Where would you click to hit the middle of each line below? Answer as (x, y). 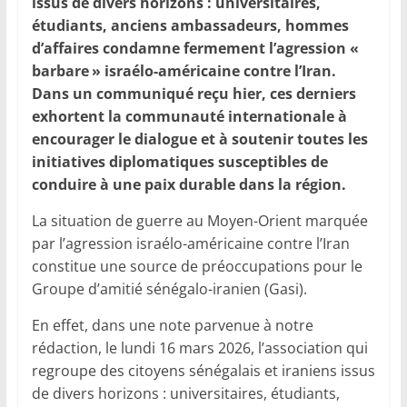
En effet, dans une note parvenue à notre (172, 326)
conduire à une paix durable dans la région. (190, 185)
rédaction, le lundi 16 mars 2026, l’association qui (199, 348)
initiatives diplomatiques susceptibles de (179, 162)
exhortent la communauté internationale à (189, 117)
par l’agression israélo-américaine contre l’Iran (190, 244)
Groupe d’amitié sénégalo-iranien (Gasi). (169, 289)
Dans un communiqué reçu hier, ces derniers (194, 94)
